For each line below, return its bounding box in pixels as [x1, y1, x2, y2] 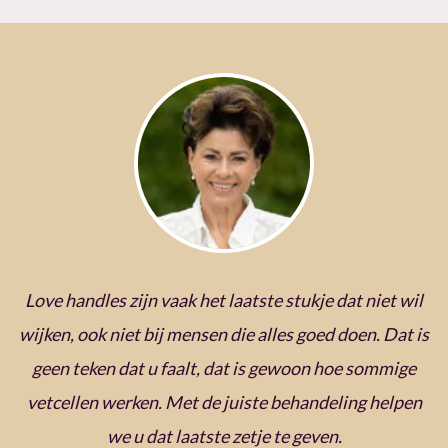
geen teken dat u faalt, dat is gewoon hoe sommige [32, 357, 416, 380]
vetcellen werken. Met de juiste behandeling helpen [26, 391, 422, 414]
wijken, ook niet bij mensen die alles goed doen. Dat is [19, 323, 429, 346]
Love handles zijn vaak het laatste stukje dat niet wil [25, 289, 423, 312]
